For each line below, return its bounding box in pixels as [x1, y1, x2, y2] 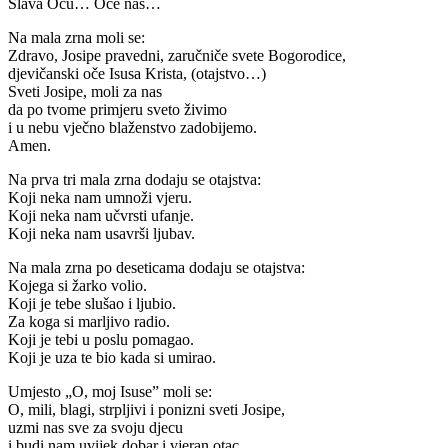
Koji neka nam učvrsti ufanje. [8, 207, 194, 225]
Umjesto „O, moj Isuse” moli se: [8, 383, 212, 401]
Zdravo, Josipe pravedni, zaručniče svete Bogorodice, [8, 47, 346, 65]
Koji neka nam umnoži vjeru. [8, 189, 192, 207]
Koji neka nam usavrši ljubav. [8, 225, 195, 243]
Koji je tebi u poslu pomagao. [8, 331, 194, 349]
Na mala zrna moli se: [8, 29, 145, 47]
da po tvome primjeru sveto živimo [8, 101, 227, 119]
